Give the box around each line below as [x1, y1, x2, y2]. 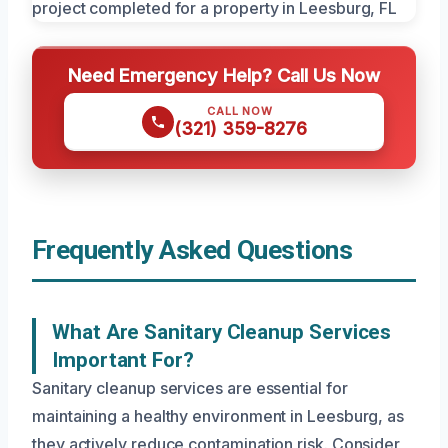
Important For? [52, 348, 194, 373]
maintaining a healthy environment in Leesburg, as [32, 406, 405, 427]
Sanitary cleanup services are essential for [32, 378, 348, 399]
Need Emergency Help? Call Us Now [68, 64, 380, 87]
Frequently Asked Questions [32, 235, 353, 266]
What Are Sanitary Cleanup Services [52, 320, 392, 345]
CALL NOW [207, 104, 273, 119]
